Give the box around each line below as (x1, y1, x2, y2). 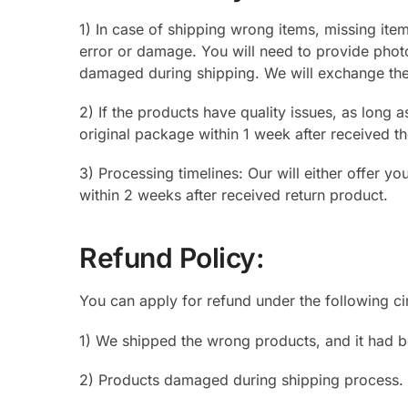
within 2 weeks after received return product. (79, 186, 388, 205)
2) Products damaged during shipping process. (79, 371, 403, 389)
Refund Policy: (79, 241, 264, 275)
